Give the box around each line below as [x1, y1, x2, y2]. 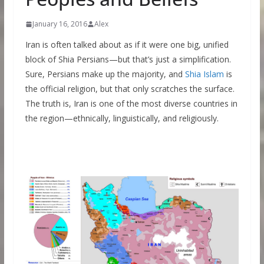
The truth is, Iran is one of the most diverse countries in [25, 98, 237, 109]
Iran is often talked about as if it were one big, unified [25, 39, 229, 50]
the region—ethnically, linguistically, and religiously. [25, 113, 219, 124]
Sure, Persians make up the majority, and [25, 68, 185, 80]
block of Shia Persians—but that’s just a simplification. [25, 54, 231, 65]
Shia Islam [184, 68, 224, 80]
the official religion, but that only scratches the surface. [25, 83, 235, 94]
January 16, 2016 [32, 19, 87, 29]
